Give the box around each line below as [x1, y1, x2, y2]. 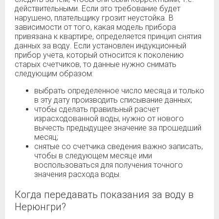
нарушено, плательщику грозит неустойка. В [15, 13, 174, 22]
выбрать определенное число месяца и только [34, 86, 204, 95]
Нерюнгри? [15, 201, 66, 213]
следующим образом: [15, 69, 93, 78]
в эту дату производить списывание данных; [34, 95, 192, 105]
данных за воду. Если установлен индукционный [15, 41, 186, 50]
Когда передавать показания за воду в [15, 189, 194, 200]
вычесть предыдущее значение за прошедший [34, 123, 201, 132]
